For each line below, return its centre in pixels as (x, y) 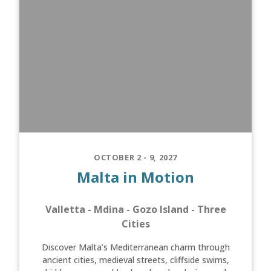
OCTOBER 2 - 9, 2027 (135, 158)
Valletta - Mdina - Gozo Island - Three (135, 210)
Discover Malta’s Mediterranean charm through (135, 247)
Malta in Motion (135, 177)
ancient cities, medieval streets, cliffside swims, (135, 260)
